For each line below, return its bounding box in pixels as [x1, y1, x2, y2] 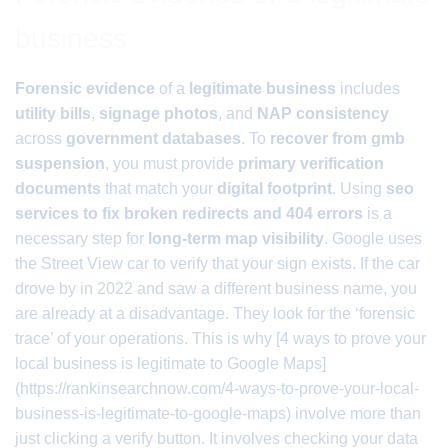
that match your [101, 180, 217, 197]
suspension [15, 155, 105, 172]
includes [336, 80, 400, 97]
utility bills [15, 105, 91, 122]
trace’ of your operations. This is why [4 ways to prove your [15, 330, 426, 347]
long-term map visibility [148, 230, 324, 247]
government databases [66, 130, 241, 147]
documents [15, 180, 101, 197]
